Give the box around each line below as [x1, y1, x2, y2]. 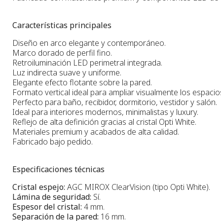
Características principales [12, 19, 111, 31]
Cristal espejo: [12, 181, 65, 192]
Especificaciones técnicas [12, 163, 105, 175]
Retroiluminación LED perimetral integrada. [12, 57, 162, 68]
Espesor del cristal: [12, 201, 82, 212]
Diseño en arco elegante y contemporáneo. [12, 37, 166, 48]
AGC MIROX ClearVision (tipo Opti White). [65, 181, 210, 192]
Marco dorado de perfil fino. [12, 47, 112, 58]
